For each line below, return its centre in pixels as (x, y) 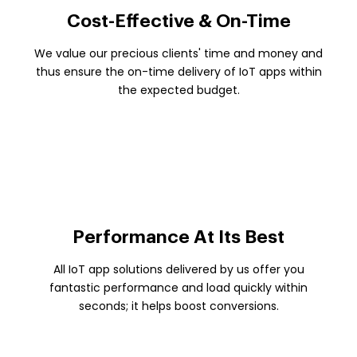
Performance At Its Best (178, 237)
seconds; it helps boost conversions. (178, 306)
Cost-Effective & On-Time (178, 21)
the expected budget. (178, 90)
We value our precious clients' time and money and (178, 53)
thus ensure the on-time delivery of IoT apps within (178, 71)
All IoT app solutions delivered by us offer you (178, 269)
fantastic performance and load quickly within (178, 287)
